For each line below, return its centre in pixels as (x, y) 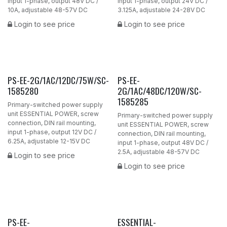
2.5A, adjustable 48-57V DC (158, 152)
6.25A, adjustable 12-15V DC (49, 141)
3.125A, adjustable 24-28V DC (161, 10)
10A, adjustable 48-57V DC (48, 10)
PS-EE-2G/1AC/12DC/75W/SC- (58, 80)
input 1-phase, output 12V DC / (52, 132)
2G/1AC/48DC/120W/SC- (159, 90)
